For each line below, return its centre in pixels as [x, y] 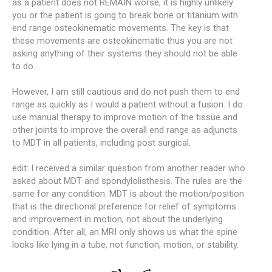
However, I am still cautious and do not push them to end [126, 91]
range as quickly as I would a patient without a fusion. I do [127, 104]
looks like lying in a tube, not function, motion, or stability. [125, 244]
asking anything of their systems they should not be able [125, 53]
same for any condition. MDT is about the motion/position [128, 193]
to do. [24, 66]
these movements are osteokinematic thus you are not [122, 40]
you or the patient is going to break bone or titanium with [125, 15]
